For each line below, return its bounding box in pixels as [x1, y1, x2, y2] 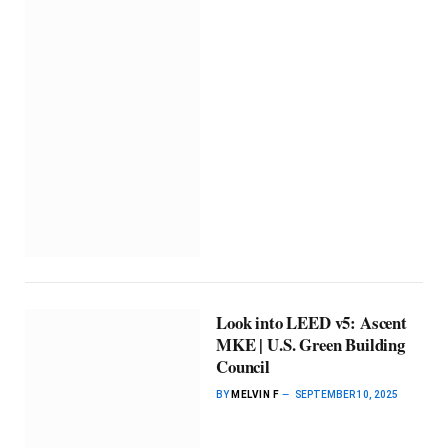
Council [216, 354, 270, 379]
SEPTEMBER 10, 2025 [295, 389, 399, 400]
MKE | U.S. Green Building [216, 332, 405, 357]
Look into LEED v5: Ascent [216, 310, 407, 335]
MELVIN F [231, 389, 279, 400]
